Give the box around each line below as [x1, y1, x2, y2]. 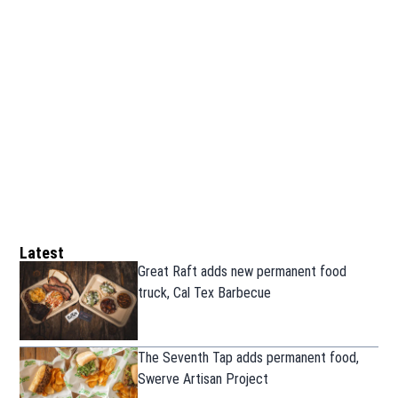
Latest [20, 243, 65, 263]
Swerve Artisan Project [138, 370, 269, 387]
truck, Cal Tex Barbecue [138, 284, 272, 302]
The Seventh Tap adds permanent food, [138, 348, 360, 366]
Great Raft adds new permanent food [138, 263, 347, 281]
